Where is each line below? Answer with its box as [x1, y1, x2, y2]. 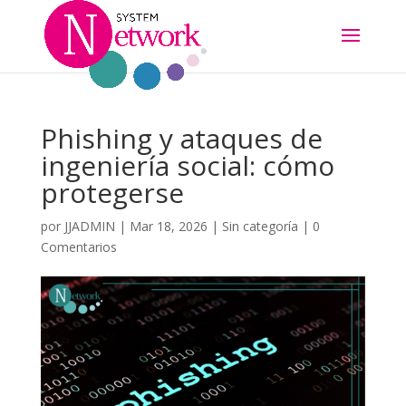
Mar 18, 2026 [129, 217, 208, 235]
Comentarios [40, 238, 117, 256]
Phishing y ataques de [40, 120, 323, 157]
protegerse [40, 174, 184, 211]
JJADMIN [63, 217, 115, 235]
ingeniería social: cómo [40, 147, 334, 184]
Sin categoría [221, 217, 298, 235]
